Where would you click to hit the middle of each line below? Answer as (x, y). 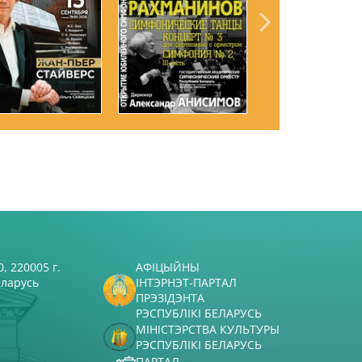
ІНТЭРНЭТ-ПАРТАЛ (186, 283)
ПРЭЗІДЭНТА (170, 298)
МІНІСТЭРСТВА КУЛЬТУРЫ (208, 330)
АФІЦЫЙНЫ (168, 267)
